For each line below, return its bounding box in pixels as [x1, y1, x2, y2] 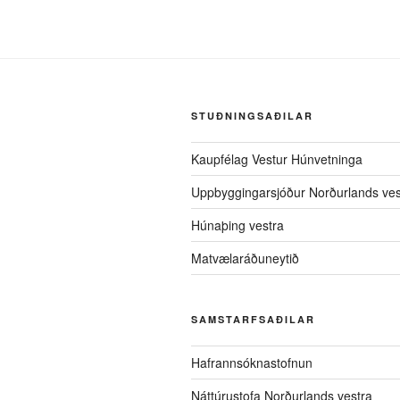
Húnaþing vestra [191, 216, 284, 235]
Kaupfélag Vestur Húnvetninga [191, 150, 362, 169]
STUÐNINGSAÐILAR [191, 109, 313, 123]
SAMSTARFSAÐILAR [191, 312, 315, 327]
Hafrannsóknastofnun [191, 354, 312, 372]
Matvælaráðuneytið [191, 249, 299, 268]
